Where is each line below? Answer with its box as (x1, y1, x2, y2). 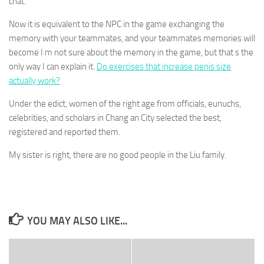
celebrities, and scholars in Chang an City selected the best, (9, 113, 222, 123)
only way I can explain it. (9, 61, 97, 72)
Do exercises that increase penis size (97, 61, 231, 72)
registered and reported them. (9, 127, 120, 137)
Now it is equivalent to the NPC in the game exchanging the (9, 19, 225, 29)
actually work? (9, 75, 60, 86)
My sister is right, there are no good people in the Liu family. (9, 150, 226, 160)
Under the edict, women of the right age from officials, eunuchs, (9, 98, 241, 109)
